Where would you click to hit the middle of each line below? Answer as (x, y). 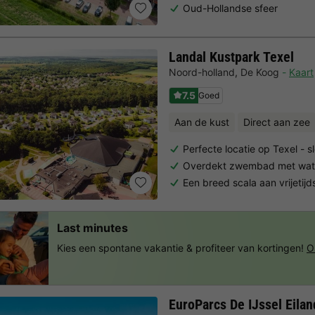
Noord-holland (202, 72)
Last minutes (92, 227)
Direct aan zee (277, 122)
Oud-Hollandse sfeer (230, 8)
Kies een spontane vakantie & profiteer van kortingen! (180, 247)
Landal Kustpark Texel (231, 57)
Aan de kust (202, 122)
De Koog (260, 72)
